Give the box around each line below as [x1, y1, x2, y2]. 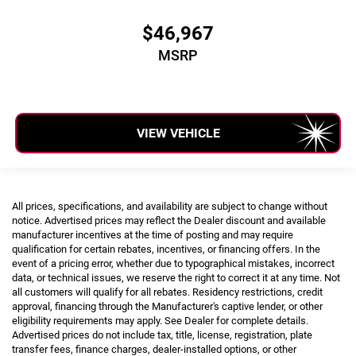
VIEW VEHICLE [136, 125, 220, 141]
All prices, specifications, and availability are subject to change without [12, 200, 327, 213]
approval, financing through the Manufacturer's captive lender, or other [12, 300, 323, 313]
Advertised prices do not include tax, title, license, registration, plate [12, 329, 312, 342]
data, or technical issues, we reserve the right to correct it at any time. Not [12, 272, 340, 284]
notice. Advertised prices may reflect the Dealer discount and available [12, 215, 326, 227]
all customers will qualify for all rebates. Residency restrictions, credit [12, 286, 323, 299]
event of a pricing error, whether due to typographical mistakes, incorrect [12, 257, 335, 270]
